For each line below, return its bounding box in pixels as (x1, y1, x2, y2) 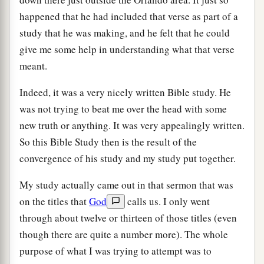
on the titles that (19, 194, 89, 208)
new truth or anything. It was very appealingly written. (19, 118, 245, 132)
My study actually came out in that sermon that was (19, 177, 233, 192)
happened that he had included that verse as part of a (19, 9, 238, 23)
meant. (19, 58, 47, 72)
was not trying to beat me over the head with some (19, 101, 227, 115)
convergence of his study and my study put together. (19, 151, 236, 165)
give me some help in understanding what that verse (19, 42, 235, 56)
